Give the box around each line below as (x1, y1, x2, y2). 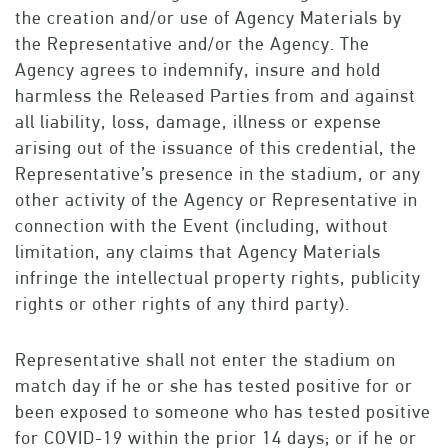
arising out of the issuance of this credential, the (15, 137, 417, 159)
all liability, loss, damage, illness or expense (15, 111, 382, 133)
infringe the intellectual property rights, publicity (15, 267, 421, 289)
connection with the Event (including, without (15, 215, 389, 237)
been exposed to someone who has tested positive (15, 401, 431, 423)
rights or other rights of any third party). (15, 293, 350, 315)
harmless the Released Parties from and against (15, 85, 416, 107)
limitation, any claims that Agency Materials (15, 241, 381, 263)
